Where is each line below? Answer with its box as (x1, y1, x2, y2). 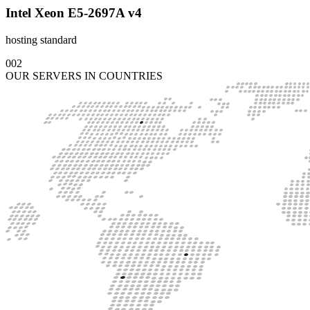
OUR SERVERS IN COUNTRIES (6, 70, 163, 82)
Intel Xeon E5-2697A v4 (6, 6, 142, 21)
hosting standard (6, 34, 77, 46)
